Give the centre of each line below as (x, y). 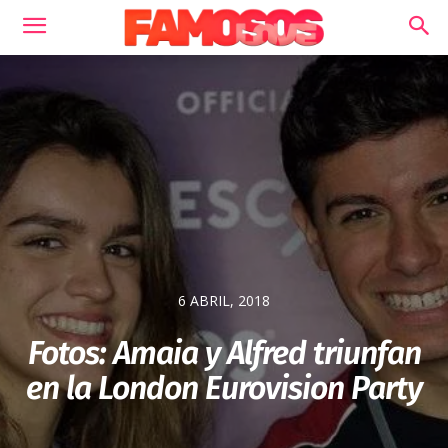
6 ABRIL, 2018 (224, 301)
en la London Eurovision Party (224, 388)
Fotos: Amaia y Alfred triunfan (224, 353)
